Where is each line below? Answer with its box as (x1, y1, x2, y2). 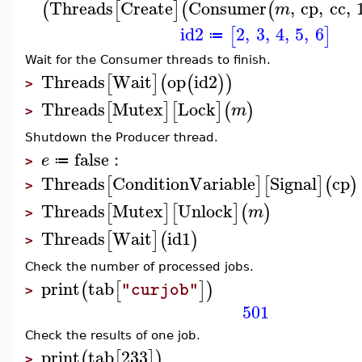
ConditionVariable (112, 168, 255, 198)
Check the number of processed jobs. (25, 259, 254, 273)
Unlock (178, 196, 233, 225)
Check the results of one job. (25, 328, 200, 342)
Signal (270, 168, 317, 198)
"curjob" (121, 277, 199, 302)
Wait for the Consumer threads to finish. (25, 53, 271, 66)
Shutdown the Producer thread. (25, 130, 218, 144)
